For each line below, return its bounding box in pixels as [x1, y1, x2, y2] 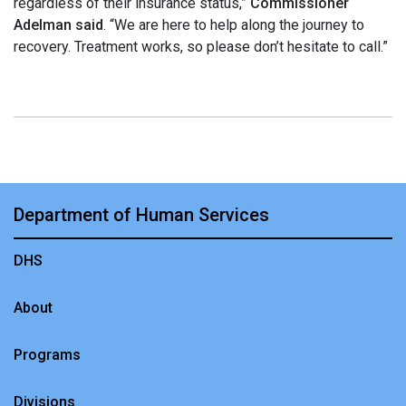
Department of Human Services [14, 204, 269, 226]
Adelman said [14, 16, 103, 34]
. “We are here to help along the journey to [103, 16, 364, 34]
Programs [14, 346, 81, 363]
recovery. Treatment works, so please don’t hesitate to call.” [14, 38, 388, 55]
